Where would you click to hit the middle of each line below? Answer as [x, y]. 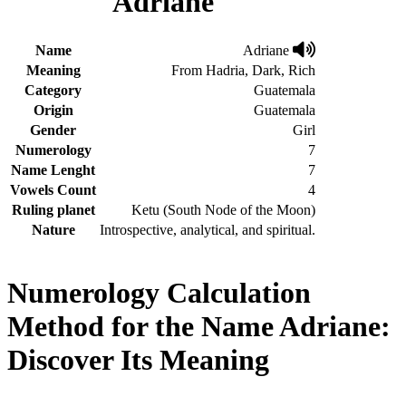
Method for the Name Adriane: [199, 327]
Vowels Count [53, 189]
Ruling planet [53, 209]
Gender [53, 130]
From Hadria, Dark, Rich [243, 70]
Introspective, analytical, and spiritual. [208, 229]
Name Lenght [53, 169]
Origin [53, 110]
